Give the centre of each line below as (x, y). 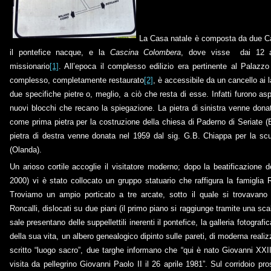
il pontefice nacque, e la (60, 52)
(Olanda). (26, 150)
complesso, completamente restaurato (77, 80)
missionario (30, 66)
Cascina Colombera (145, 52)
